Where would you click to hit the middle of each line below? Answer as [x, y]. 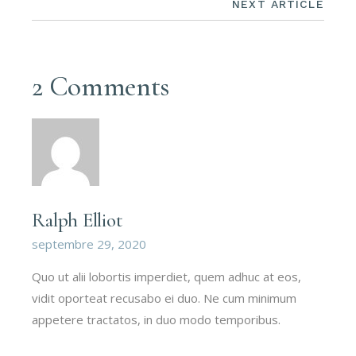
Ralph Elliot [77, 221]
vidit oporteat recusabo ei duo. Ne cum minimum [164, 298]
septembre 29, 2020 [89, 244]
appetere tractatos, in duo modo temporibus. [157, 320]
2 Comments [101, 87]
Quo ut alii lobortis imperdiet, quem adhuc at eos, [167, 277]
